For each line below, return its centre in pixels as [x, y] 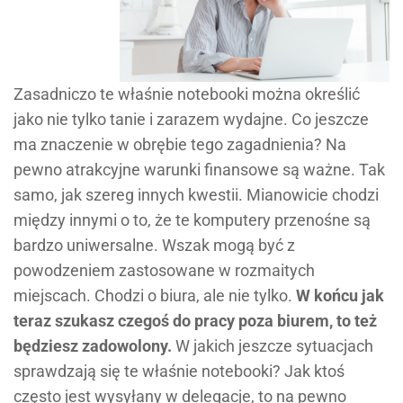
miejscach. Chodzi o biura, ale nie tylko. [155, 296]
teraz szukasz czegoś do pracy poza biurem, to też [195, 321]
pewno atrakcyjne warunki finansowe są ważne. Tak [199, 170]
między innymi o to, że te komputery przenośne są [192, 220]
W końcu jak [340, 296]
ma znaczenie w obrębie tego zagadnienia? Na [180, 145]
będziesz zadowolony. [93, 346]
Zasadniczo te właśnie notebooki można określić [187, 94]
